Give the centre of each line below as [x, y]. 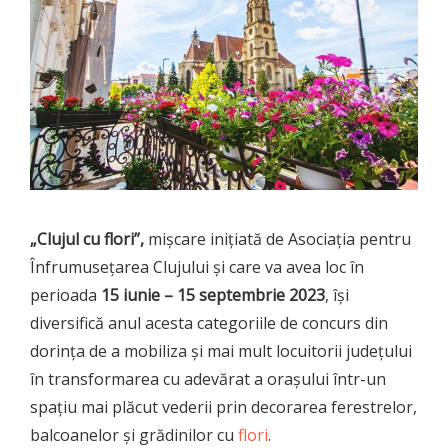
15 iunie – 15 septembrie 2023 [213, 294]
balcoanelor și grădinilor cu [134, 434]
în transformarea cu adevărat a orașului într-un [208, 378]
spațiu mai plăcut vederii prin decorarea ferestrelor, [223, 406]
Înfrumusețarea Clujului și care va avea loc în [197, 266]
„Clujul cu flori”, [87, 238]
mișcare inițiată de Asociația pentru [277, 238]
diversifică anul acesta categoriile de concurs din [209, 322]
